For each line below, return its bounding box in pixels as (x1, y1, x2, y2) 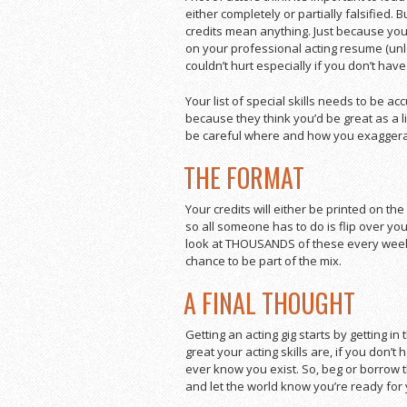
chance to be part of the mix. (185, 253, 342, 270)
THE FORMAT (184, 159, 304, 197)
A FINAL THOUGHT (184, 284, 355, 323)
